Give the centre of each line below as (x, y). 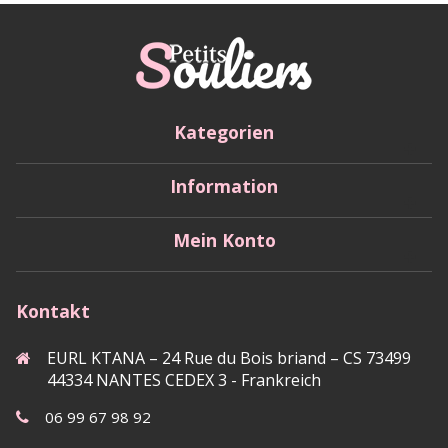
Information (224, 185)
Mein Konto (224, 239)
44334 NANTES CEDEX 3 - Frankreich (184, 379)
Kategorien (224, 131)
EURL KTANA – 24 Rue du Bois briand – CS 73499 (229, 357)
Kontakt (53, 310)
